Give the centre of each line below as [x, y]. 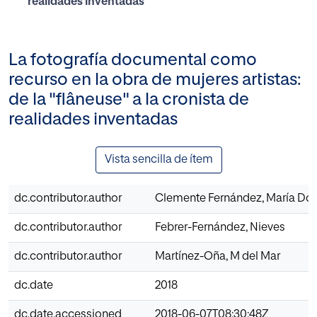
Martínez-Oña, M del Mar [218, 257]
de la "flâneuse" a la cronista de [129, 99]
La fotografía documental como [133, 60]
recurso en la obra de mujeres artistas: [155, 80]
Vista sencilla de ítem [158, 160]
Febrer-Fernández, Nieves [220, 227]
